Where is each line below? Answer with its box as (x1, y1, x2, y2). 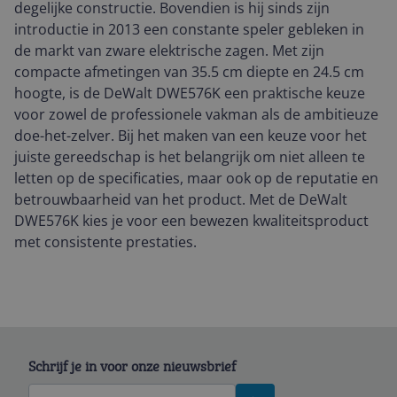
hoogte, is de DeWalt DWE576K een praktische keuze (14, 83, 365, 103)
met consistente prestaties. (14, 232, 197, 252)
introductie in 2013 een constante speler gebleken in (14, 19, 364, 39)
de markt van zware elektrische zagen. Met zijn (14, 41, 324, 60)
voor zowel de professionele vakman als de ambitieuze (14, 105, 378, 124)
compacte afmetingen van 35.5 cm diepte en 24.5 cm (14, 62, 364, 82)
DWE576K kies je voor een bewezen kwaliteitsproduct (14, 211, 369, 230)
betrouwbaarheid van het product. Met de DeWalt (14, 190, 347, 209)
